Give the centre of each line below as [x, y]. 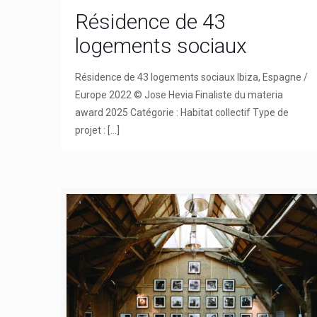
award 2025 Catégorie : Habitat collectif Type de [182, 112]
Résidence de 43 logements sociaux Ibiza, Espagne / [192, 77]
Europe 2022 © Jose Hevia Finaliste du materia [179, 94]
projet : [91, 130]
